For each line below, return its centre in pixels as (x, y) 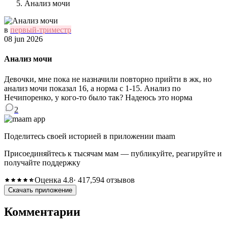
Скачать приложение (40, 190)
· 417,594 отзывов (104, 180)
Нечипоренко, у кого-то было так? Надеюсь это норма (98, 97)
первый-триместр (41, 30)
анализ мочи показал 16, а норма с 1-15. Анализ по (92, 88)
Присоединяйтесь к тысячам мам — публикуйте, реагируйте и (113, 153)
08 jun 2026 (23, 39)
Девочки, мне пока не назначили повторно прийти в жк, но (108, 79)
